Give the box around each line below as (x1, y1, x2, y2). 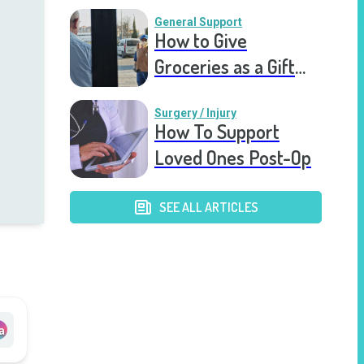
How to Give (154, 28, 247, 53)
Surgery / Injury (154, 106, 236, 119)
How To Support (154, 119, 279, 144)
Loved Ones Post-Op (154, 145, 311, 170)
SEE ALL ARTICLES (159, 199, 258, 215)
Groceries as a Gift (154, 54, 295, 79)
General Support (154, 15, 242, 28)
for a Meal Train (154, 80, 276, 105)
